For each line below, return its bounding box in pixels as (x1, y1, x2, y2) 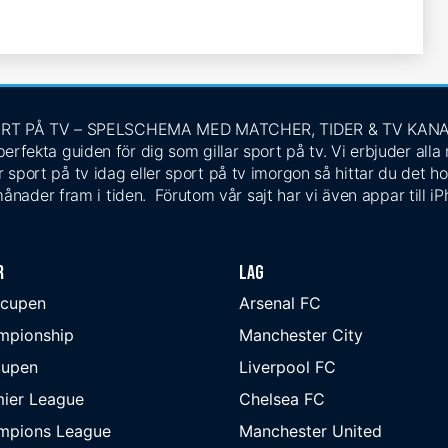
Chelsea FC (239, 388, 325, 409)
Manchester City (239, 324, 363, 345)
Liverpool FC (239, 356, 336, 377)
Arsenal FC (239, 292, 321, 313)
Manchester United (239, 420, 382, 441)
